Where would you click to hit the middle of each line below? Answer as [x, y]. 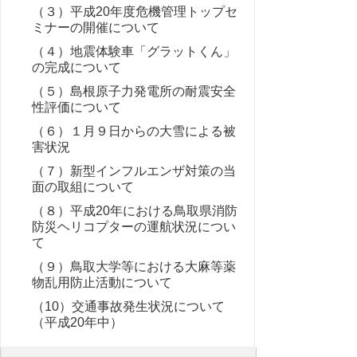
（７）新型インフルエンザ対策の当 [134, 171]
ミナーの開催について [96, 27]
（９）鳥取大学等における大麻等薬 [134, 267]
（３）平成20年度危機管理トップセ [135, 12]
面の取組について [83, 187]
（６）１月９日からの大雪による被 [134, 131]
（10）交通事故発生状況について [128, 306]
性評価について [76, 107]
